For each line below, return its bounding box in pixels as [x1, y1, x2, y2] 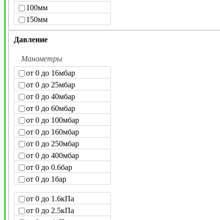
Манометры [21, 55, 62, 63]
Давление [14, 35, 48, 44]
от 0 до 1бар [26, 175, 66, 184]
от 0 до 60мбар [26, 104, 75, 113]
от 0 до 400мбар [26, 151, 79, 160]
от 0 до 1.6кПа [26, 194, 74, 203]
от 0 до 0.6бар [26, 163, 72, 172]
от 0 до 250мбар [26, 139, 79, 148]
